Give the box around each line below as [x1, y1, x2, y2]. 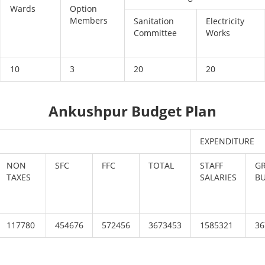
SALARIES [200, 172, 237, 183]
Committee [134, 27, 177, 38]
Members [70, 15, 108, 26]
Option [70, 3, 98, 14]
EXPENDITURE [200, 135, 255, 147]
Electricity [206, 15, 245, 27]
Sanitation [134, 15, 174, 27]
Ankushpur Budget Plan [48, 101, 216, 121]
